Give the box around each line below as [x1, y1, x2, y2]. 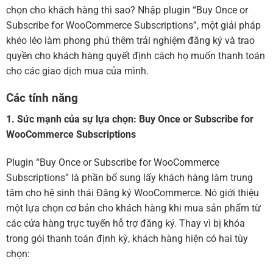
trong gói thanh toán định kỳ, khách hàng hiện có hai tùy [6, 232, 248, 244]
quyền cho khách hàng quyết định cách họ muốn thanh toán [6, 49, 265, 62]
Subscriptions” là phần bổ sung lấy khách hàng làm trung [6, 171, 253, 183]
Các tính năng [6, 91, 78, 105]
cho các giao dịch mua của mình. [6, 65, 149, 77]
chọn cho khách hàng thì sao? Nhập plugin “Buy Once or [6, 4, 248, 16]
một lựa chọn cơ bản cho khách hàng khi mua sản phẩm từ [6, 202, 261, 214]
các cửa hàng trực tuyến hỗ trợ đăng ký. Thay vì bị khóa [6, 217, 245, 229]
